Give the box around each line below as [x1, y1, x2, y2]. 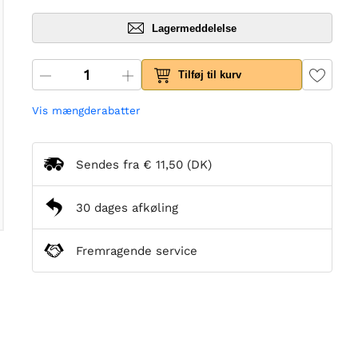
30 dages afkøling [76, 200, 178, 215]
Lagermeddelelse [152, 22, 237, 34]
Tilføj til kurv [178, 69, 242, 82]
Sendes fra [76, 157, 143, 172]
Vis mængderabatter [32, 104, 141, 117]
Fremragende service [76, 243, 197, 258]
